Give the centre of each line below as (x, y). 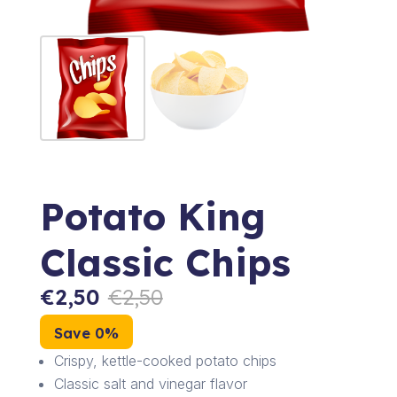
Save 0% (86, 334)
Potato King (152, 217)
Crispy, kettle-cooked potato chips (165, 361)
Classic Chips (165, 263)
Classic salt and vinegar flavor (150, 384)
